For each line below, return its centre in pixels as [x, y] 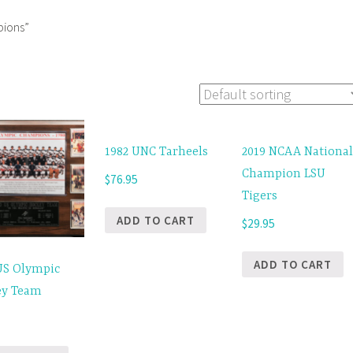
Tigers [260, 196]
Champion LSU [284, 174]
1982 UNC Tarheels [156, 152]
